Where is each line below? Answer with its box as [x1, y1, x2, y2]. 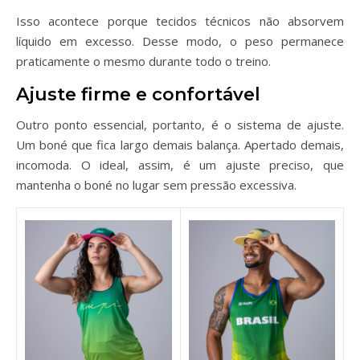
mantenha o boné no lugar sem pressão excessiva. [16, 177, 297, 193]
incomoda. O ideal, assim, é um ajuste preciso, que [16, 157, 344, 173]
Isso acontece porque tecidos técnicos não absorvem [16, 13, 344, 29]
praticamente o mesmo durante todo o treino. [16, 53, 271, 69]
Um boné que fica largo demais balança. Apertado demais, [16, 137, 344, 153]
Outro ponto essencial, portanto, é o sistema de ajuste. [16, 117, 344, 133]
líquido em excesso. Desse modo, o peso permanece [16, 33, 344, 49]
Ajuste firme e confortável [16, 84, 260, 105]
